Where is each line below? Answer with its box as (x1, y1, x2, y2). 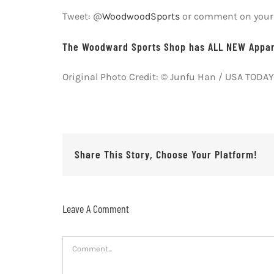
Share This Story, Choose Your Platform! (74, 147, 257, 161)
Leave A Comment (62, 201, 129, 215)
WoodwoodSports (102, 10, 180, 22)
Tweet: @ (62, 10, 102, 22)
